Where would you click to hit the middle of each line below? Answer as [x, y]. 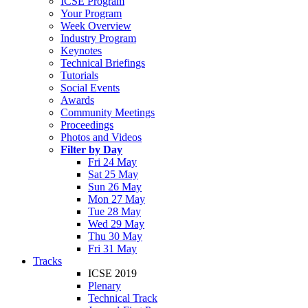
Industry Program [98, 38]
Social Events [90, 88]
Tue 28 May [114, 211]
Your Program [91, 13]
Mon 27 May [117, 199]
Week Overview [96, 26]
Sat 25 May [113, 174]
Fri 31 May [112, 249]
